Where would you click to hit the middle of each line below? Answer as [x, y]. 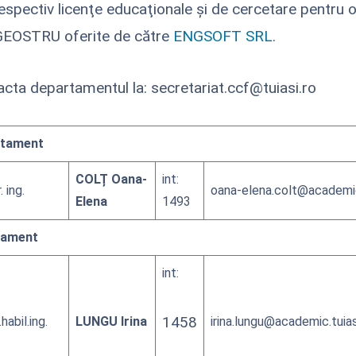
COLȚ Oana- [111, 180]
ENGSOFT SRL [223, 37]
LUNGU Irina [111, 322]
